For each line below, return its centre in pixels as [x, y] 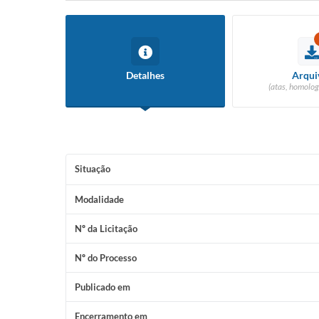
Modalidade [99, 199]
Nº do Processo [106, 258]
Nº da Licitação [106, 229]
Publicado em [103, 287]
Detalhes [145, 75]
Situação [93, 169]
